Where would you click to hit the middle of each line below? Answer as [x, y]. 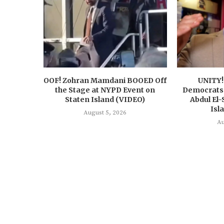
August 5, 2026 [105, 113]
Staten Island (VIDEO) [105, 100]
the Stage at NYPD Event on [105, 90]
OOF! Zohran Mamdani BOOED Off [105, 81]
